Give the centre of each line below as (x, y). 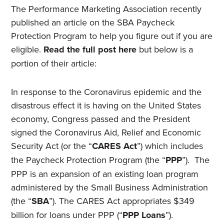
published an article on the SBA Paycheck (93, 22)
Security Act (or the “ (52, 146)
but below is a (165, 49)
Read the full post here (90, 49)
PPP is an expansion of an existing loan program (105, 174)
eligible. (27, 49)
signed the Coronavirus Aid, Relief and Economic (106, 132)
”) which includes (170, 146)
